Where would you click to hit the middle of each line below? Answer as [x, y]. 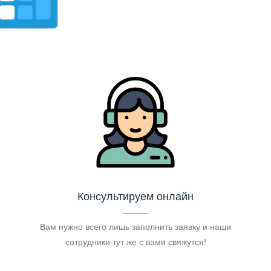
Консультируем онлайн [135, 196]
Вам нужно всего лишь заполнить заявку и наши [135, 227]
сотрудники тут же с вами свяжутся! [135, 242]
